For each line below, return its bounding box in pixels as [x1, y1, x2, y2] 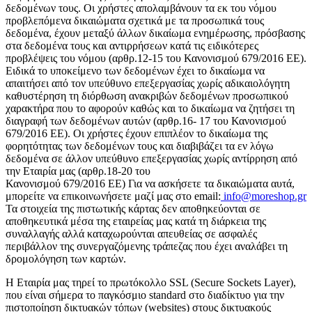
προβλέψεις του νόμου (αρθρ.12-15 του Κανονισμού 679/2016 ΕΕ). [6, 52, 306, 64]
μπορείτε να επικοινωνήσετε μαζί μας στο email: [6, 189, 221, 202]
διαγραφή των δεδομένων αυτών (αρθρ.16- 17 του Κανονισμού [6, 114, 286, 127]
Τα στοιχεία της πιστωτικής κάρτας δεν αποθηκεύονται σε [6, 202, 260, 214]
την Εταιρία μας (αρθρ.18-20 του [6, 164, 150, 177]
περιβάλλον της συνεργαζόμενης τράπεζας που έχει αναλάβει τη [6, 240, 288, 252]
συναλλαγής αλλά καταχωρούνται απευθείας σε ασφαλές [6, 227, 257, 240]
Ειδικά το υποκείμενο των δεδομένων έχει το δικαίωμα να [6, 64, 265, 77]
